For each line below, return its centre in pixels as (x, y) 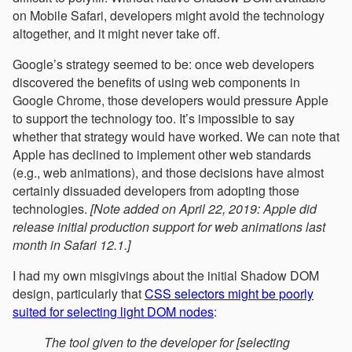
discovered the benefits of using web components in (156, 82)
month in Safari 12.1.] (71, 245)
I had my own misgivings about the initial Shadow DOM (166, 276)
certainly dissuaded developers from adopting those (156, 191)
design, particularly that (79, 294)
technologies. (51, 209)
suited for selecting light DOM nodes (113, 312)
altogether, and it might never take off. (116, 34)
